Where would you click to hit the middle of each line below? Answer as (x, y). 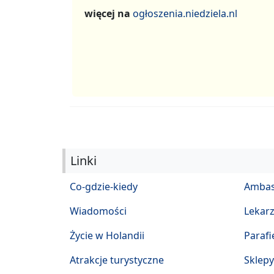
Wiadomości (98, 211)
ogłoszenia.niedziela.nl (185, 13)
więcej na (109, 13)
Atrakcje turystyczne (117, 260)
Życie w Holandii (107, 235)
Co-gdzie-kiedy (104, 186)
